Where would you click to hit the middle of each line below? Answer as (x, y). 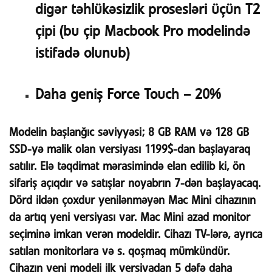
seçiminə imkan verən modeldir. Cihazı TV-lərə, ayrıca (136, 234)
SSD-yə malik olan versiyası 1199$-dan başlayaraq (130, 149)
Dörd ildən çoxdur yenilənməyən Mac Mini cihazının (132, 200)
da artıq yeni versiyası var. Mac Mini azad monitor (130, 217)
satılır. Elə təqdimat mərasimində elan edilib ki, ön (127, 166)
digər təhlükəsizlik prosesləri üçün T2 (147, 10)
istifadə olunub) (82, 53)
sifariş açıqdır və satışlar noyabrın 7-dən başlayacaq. (135, 183)
